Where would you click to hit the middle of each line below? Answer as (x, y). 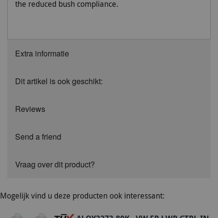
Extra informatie (42, 53)
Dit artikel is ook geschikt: (59, 81)
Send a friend (38, 136)
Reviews (30, 109)
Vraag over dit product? (55, 164)
